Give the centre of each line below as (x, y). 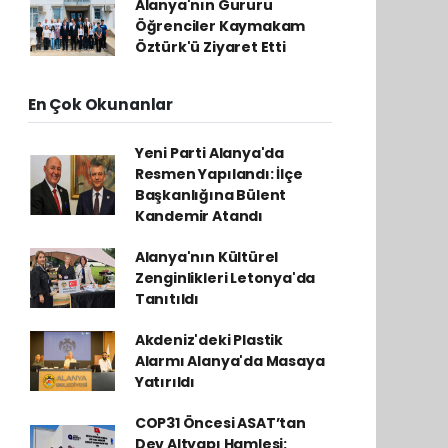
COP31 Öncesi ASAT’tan (220, 422)
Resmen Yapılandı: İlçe (218, 173)
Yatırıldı (165, 381)
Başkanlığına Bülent (210, 194)
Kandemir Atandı (198, 215)
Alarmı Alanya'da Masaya (229, 360)
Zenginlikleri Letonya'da (225, 277)
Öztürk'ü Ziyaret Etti (210, 46)
